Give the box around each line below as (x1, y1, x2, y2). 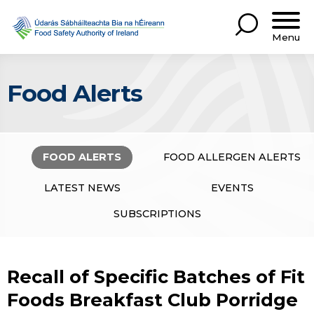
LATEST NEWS (43, 181, 121, 194)
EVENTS (210, 181, 254, 194)
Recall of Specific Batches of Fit (7, 266, 305, 288)
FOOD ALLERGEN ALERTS (163, 151, 301, 164)
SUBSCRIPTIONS (113, 207, 201, 221)
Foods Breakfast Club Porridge (7, 289, 298, 311)
